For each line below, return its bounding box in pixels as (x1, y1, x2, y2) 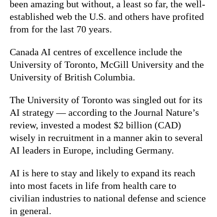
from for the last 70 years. (10, 23, 112, 34)
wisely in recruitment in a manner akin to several (10, 132, 203, 143)
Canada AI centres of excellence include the (10, 46, 182, 57)
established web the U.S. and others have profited (10, 11, 204, 22)
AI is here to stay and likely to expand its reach (10, 167, 195, 178)
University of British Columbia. (10, 71, 135, 82)
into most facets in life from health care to (10, 180, 176, 191)
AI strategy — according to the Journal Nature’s (10, 107, 199, 118)
